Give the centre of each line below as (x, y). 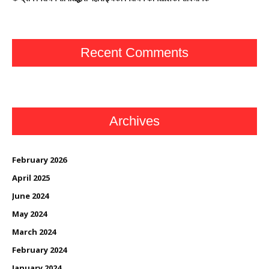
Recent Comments (134, 52)
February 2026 (39, 159)
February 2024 (39, 249)
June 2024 (30, 195)
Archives (134, 121)
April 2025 (31, 177)
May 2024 (29, 213)
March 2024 (34, 231)
